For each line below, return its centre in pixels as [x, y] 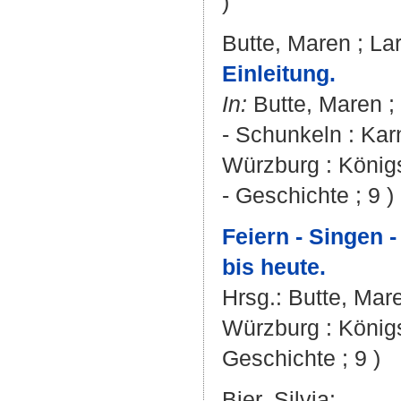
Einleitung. [279, 73]
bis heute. [274, 267]
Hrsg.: [255, 297]
